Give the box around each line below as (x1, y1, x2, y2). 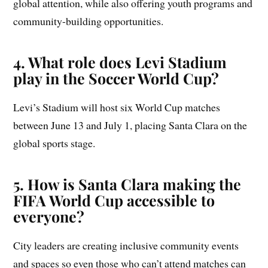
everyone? (13, 206, 85, 226)
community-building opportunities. (13, 13, 164, 28)
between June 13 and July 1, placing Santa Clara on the (13, 117, 248, 132)
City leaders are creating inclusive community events (13, 237, 239, 252)
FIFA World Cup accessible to (13, 190, 215, 210)
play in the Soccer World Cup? (13, 68, 220, 88)
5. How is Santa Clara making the (13, 173, 242, 194)
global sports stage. (13, 135, 96, 150)
